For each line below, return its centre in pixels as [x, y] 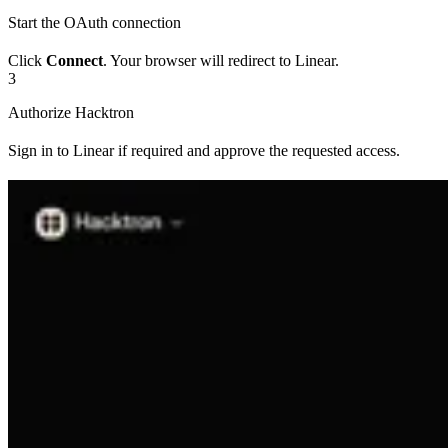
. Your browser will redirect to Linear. [221, 61]
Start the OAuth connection [94, 23]
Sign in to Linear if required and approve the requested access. [204, 151]
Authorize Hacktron [71, 113]
